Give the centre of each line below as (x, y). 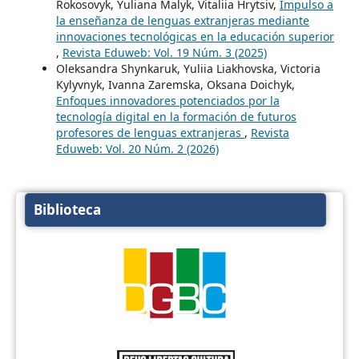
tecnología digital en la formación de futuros (176, 117)
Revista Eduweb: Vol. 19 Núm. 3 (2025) (165, 53)
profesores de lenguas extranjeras (150, 133)
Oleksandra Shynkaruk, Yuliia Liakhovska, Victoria (188, 69)
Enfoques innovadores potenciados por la (168, 101)
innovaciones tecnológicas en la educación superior (195, 37)
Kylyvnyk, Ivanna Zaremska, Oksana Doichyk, (175, 85)
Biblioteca (67, 210)
